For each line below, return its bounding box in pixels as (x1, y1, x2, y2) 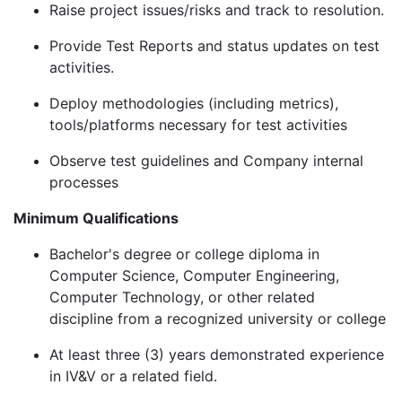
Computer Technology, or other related (49, 288, 315, 307)
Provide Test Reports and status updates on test (49, 37, 380, 56)
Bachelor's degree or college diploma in (49, 245, 319, 264)
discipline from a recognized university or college (49, 310, 386, 328)
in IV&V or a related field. (49, 367, 217, 386)
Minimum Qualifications (13, 209, 182, 228)
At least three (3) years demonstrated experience (49, 345, 384, 364)
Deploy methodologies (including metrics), (49, 94, 338, 113)
